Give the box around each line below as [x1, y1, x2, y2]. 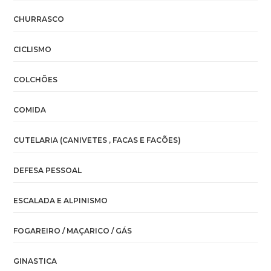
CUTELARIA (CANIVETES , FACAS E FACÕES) [13, 135, 181, 145]
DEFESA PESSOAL [13, 165, 82, 175]
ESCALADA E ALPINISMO [13, 195, 108, 205]
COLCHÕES [13, 74, 58, 84]
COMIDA [13, 105, 47, 114]
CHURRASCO [13, 14, 65, 24]
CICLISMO [13, 44, 52, 54]
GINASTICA [13, 256, 57, 266]
